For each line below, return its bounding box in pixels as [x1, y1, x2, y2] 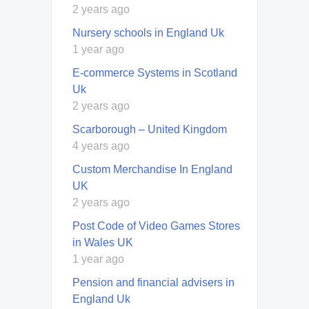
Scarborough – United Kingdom [72, 123, 227, 136]
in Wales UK [72, 237, 133, 249]
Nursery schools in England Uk [72, 27, 224, 39]
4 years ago [72, 140, 130, 152]
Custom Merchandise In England [72, 163, 232, 176]
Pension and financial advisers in [72, 277, 235, 289]
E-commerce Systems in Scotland [72, 67, 237, 79]
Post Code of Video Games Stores [72, 220, 240, 232]
